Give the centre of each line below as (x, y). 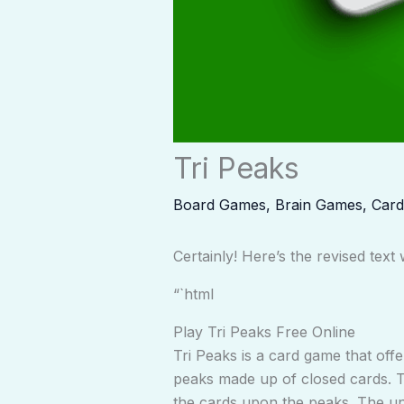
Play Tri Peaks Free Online (264, 332)
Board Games (220, 205)
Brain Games (319, 205)
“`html (193, 294)
